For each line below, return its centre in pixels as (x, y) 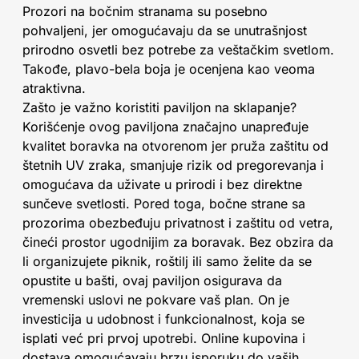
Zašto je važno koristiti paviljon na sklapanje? (159, 107)
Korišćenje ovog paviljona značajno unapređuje (165, 127)
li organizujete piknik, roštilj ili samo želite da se (167, 261)
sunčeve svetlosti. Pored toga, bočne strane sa (164, 204)
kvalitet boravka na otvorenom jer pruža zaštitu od (175, 146)
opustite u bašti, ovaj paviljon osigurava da (152, 280)
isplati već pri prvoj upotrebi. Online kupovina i (164, 338)
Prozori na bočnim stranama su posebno (145, 11)
